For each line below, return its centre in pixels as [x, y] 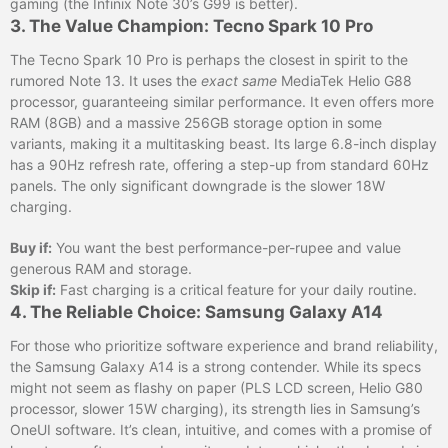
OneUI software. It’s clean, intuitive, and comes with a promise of [221, 429]
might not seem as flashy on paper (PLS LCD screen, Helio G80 [216, 387]
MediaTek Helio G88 [344, 80]
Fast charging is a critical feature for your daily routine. [236, 289]
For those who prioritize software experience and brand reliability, [224, 345]
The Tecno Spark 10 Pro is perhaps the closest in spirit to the [209, 59]
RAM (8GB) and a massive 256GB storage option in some [196, 122]
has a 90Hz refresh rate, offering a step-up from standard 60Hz [219, 164]
